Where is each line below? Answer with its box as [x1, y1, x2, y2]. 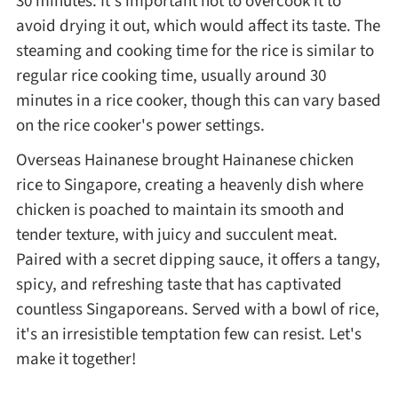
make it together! [15, 346, 136, 372]
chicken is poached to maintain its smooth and [15, 197, 345, 223]
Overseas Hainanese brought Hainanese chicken [15, 147, 354, 173]
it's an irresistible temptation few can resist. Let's [15, 322, 362, 347]
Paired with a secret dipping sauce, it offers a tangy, [15, 247, 380, 273]
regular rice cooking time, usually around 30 [15, 63, 326, 89]
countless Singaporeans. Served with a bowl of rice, [15, 297, 379, 322]
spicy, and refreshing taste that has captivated [15, 272, 342, 298]
